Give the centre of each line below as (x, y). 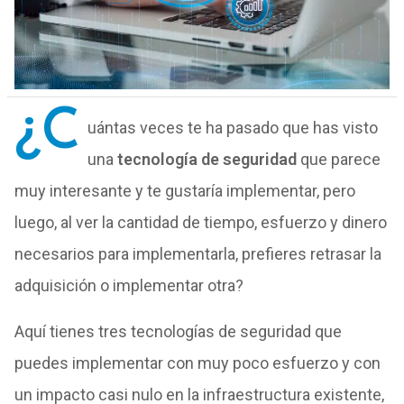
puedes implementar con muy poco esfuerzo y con (197, 363)
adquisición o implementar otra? (129, 285)
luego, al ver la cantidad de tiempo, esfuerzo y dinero (200, 222)
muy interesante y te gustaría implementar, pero (184, 191)
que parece (338, 159)
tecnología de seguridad (207, 159)
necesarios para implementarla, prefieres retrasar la (197, 254)
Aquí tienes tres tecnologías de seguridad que (178, 331)
